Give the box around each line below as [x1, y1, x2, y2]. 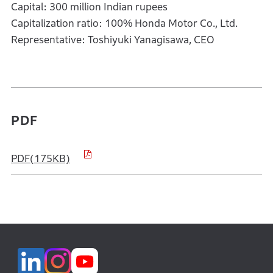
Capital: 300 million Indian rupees [10, 1, 168, 13]
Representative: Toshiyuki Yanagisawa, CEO [10, 34, 214, 46]
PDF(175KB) [10, 153, 70, 165]
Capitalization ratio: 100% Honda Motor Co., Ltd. [10, 18, 238, 29]
